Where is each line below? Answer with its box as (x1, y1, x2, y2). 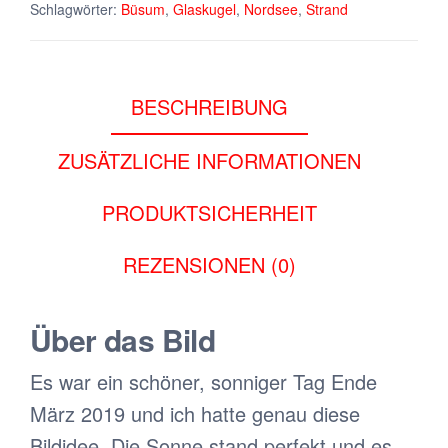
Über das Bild (30, 318, 216, 362)
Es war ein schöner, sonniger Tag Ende (30, 367, 377, 397)
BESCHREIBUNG (130, 91, 288, 121)
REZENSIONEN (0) (122, 249, 296, 279)
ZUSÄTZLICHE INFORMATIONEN (57, 145, 361, 175)
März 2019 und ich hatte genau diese (30, 399, 360, 429)
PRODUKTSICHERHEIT (101, 197, 317, 227)
